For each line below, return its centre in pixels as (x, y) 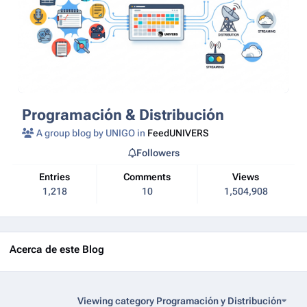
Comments (150, 177)
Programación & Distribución (123, 114)
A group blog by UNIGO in (91, 133)
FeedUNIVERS (178, 133)
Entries (58, 177)
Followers (158, 152)
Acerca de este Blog (57, 249)
